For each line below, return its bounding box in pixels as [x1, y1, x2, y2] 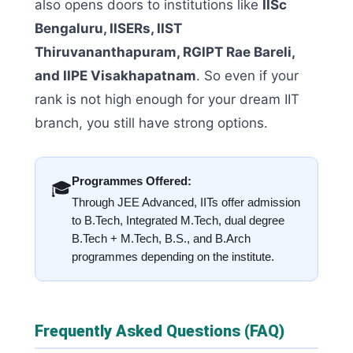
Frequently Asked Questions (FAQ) [35, 321, 284, 340]
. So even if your [196, 67, 299, 84]
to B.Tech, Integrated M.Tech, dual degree [72, 214, 284, 227]
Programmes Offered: [72, 173, 191, 188]
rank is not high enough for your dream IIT [35, 91, 299, 107]
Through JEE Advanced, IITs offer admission [72, 195, 300, 209]
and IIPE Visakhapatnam [35, 67, 196, 84]
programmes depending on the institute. [72, 250, 274, 263]
